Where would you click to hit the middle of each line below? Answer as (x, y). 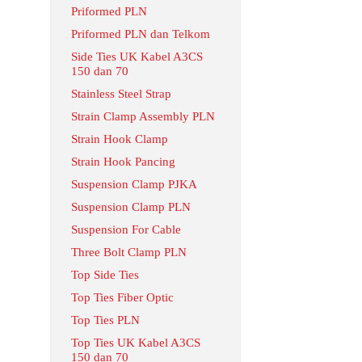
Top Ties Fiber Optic (122, 297)
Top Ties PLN (105, 320)
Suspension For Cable (126, 229)
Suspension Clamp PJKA (134, 184)
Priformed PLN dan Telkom (141, 34)
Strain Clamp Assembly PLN (143, 116)
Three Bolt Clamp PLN (129, 252)
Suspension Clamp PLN (131, 207)
